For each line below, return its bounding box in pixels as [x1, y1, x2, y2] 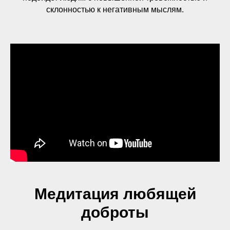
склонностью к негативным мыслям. [46, 5, 184, 14]
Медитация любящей [34, 185, 196, 202]
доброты [81, 204, 149, 221]
